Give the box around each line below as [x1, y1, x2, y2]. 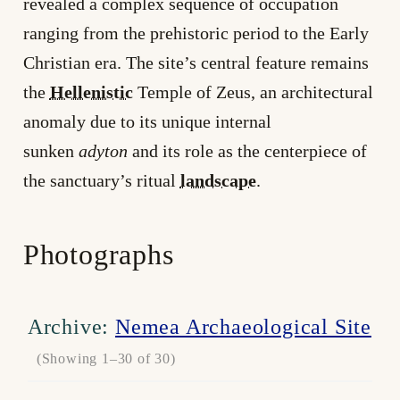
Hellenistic [49, 82, 133, 103]
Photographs [22, 237, 174, 271]
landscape [179, 171, 256, 191]
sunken [22, 141, 79, 162]
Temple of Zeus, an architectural [132, 82, 373, 103]
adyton [78, 141, 128, 162]
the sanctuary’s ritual [22, 171, 180, 191]
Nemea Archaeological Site [114, 315, 371, 339]
